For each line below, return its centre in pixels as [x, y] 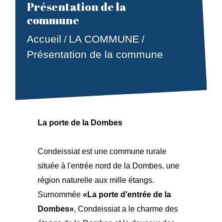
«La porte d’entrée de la [127, 194]
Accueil [44, 39]
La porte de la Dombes [80, 123]
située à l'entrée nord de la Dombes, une [109, 166]
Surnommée [60, 194]
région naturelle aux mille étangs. [96, 180]
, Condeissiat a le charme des [126, 209]
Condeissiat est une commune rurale [102, 151]
